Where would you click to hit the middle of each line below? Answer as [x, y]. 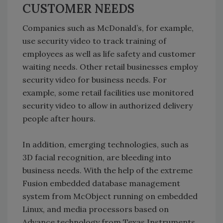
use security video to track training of [94, 41]
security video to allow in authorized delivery [108, 105]
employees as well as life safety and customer [109, 54]
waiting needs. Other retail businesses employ [110, 66]
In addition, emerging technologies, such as [106, 144]
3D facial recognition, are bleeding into [97, 157]
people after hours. [59, 118]
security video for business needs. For [95, 79]
